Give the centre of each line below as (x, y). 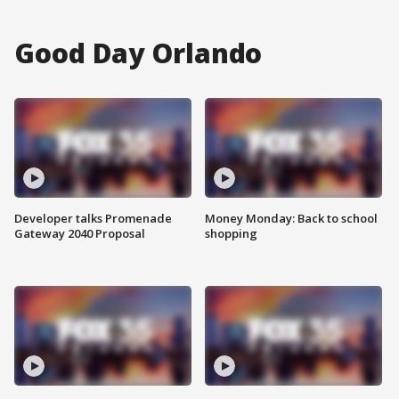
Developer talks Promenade (93, 218)
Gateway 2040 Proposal (80, 233)
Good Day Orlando (138, 53)
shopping (231, 233)
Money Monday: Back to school (291, 218)
